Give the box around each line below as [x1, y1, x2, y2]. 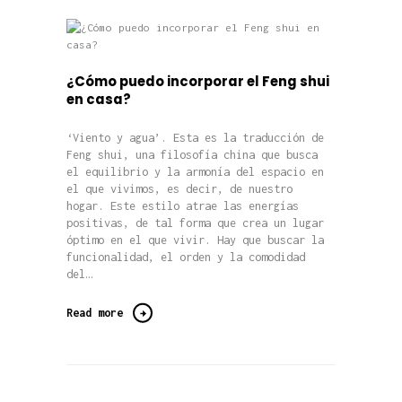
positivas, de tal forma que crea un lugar [66, 215, 324, 230]
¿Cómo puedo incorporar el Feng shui [66, 72, 329, 92]
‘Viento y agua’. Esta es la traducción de [66, 130, 324, 144]
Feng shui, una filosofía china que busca [66, 147, 318, 162]
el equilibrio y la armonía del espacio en [66, 164, 324, 179]
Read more [66, 306, 123, 320]
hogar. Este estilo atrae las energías [66, 198, 299, 213]
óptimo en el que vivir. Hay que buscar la [66, 232, 324, 247]
